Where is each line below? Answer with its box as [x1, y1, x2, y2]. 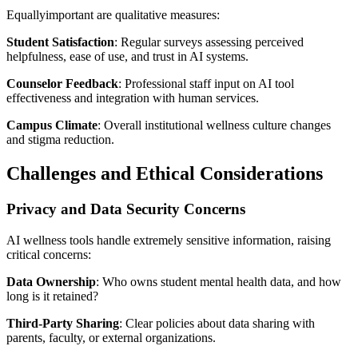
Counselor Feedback [6, 77, 118, 91]
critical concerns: [6, 247, 91, 261]
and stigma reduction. [6, 133, 114, 147]
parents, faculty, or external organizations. [6, 330, 216, 344]
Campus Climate [6, 118, 97, 133]
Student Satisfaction [6, 35, 114, 50]
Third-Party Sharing [6, 316, 119, 330]
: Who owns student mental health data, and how [96, 274, 341, 288]
